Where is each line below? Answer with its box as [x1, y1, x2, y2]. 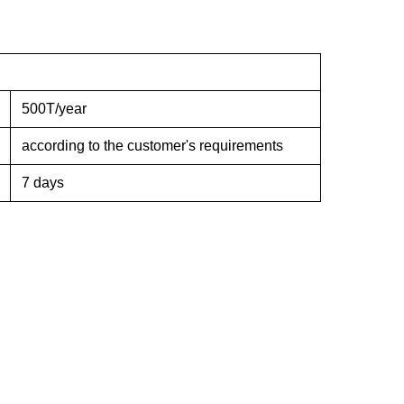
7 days [22, 175, 64, 190]
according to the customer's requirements [22, 138, 287, 153]
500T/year [22, 101, 87, 116]
